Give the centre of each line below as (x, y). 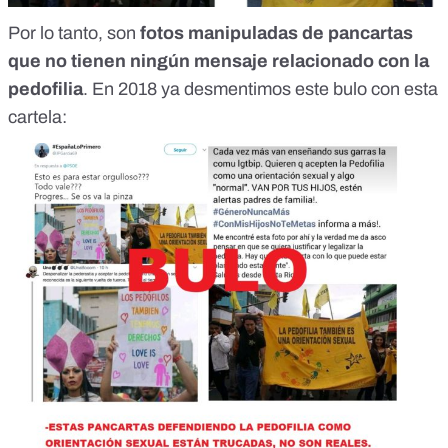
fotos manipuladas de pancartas (276, 33)
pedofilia (45, 89)
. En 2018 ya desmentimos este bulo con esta (260, 89)
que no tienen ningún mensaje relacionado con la (218, 61)
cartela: (37, 117)
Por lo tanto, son (74, 33)
